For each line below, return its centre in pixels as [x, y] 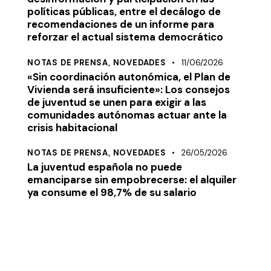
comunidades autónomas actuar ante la [127, 115]
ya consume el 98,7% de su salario [112, 193]
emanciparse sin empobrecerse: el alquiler [132, 180]
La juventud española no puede [105, 167]
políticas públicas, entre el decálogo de [124, 12]
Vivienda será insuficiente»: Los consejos [129, 89]
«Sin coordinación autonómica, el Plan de [129, 77]
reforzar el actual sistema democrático [125, 37]
